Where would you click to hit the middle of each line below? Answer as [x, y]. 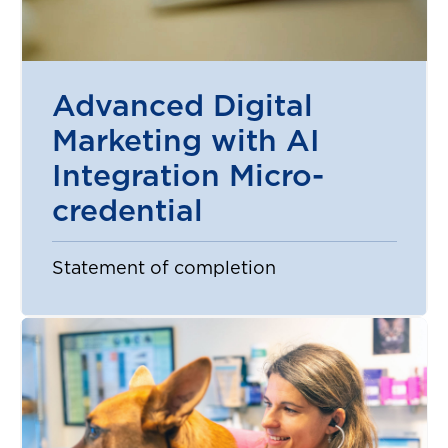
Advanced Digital [182, 107]
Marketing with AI [185, 142]
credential [127, 212]
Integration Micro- [187, 177]
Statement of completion [163, 269]
